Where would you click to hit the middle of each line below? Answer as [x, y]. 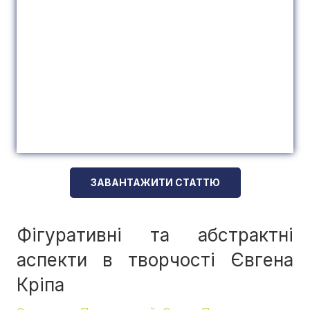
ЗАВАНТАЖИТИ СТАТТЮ [155, 183]
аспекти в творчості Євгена [155, 260]
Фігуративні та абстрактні [155, 235]
